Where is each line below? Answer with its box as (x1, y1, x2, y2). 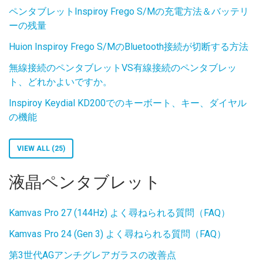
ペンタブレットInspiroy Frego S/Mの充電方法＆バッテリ (9, 6, 249, 17)
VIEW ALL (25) (17, 144, 65, 153)
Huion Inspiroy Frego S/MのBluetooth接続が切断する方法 (9, 41, 248, 52)
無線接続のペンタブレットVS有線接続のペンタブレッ (9, 62, 237, 73)
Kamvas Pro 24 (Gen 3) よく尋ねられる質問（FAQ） (9, 228, 226, 240)
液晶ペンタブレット (9, 173, 161, 192)
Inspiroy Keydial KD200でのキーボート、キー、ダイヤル (9, 97, 247, 109)
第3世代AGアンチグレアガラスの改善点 (9, 249, 176, 261)
